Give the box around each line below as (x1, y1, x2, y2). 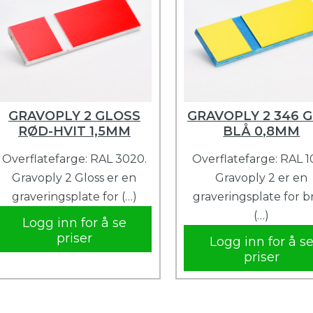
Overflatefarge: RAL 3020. (1, 152, 147, 166)
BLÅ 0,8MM (223, 124, 300, 139)
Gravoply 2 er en (215, 171, 308, 184)
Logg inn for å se (22, 215, 126, 231)
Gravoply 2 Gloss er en (12, 171, 137, 184)
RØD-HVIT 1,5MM (17, 124, 131, 139)
